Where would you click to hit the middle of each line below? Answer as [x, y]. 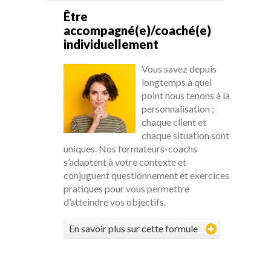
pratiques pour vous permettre [126, 188]
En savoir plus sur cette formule [133, 228]
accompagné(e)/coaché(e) [137, 30]
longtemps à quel [177, 82]
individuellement [111, 44]
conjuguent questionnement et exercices [146, 175]
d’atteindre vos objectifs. [115, 202]
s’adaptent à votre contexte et [125, 162]
